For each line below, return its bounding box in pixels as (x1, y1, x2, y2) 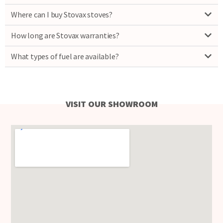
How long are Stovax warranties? (11, 30, 119, 41)
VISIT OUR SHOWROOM (65, 98, 158, 110)
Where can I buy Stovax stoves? (11, 9, 112, 20)
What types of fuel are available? (11, 51, 119, 62)
